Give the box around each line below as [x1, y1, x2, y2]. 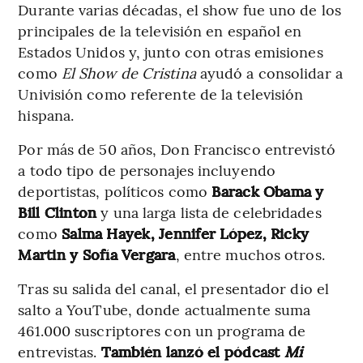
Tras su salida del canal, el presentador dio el [18, 277, 330, 298]
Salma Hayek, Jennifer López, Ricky [57, 222, 310, 243]
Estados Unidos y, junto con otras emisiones [18, 41, 323, 62]
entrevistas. [18, 340, 101, 361]
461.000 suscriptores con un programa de [18, 319, 306, 340]
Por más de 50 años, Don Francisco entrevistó [18, 138, 335, 159]
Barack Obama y [207, 180, 324, 201]
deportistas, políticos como [18, 180, 208, 201]
